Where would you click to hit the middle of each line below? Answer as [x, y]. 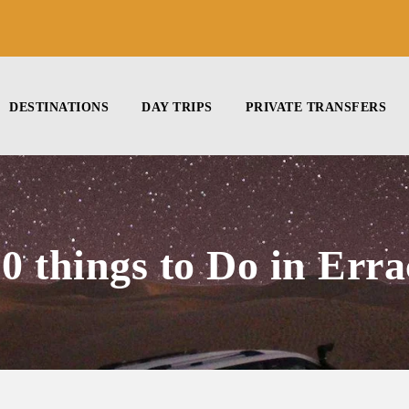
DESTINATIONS [59, 107]
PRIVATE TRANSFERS [315, 107]
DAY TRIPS [177, 107]
